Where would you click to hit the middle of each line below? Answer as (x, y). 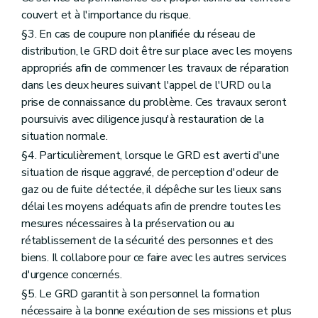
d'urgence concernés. (72, 275)
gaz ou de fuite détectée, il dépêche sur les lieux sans (152, 190)
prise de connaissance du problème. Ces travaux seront (154, 102)
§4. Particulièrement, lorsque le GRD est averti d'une (150, 156)
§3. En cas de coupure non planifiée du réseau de (138, 34)
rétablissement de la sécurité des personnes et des (148, 241)
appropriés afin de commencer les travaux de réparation (155, 68)
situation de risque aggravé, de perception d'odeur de (150, 173)
